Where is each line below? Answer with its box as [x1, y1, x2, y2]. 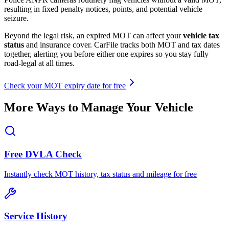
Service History [4, 211, 67, 222]
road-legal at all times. [4, 59, 75, 68]
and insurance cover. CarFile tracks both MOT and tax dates [24, 40, 220, 50]
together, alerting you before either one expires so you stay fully [4, 50, 209, 59]
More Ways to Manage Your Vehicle [4, 101, 193, 114]
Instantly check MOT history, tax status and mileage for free [4, 169, 197, 178]
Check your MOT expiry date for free [4, 81, 126, 90]
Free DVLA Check [4, 148, 82, 159]
